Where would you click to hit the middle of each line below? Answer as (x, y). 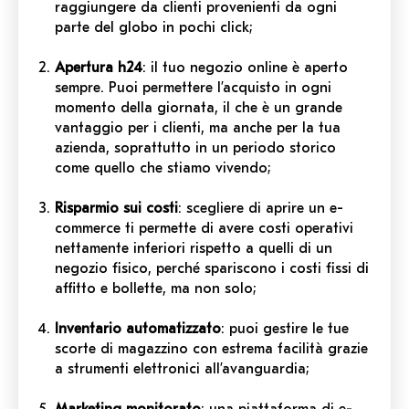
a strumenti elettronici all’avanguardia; (182, 368)
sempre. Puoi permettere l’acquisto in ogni (193, 87)
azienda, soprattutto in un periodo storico (195, 147)
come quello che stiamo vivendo (161, 168)
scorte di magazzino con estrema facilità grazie (211, 348)
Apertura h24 (99, 67)
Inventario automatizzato (138, 328)
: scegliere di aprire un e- (261, 208)
